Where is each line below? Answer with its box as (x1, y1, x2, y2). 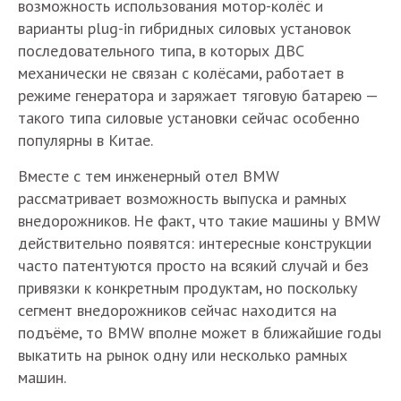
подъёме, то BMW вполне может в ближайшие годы (18, 322, 381, 343)
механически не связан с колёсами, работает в (18, 63, 344, 83)
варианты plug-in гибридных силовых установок (18, 18, 351, 38)
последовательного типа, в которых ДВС (18, 40, 304, 61)
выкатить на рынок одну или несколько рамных (18, 345, 347, 365)
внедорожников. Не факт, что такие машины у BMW (18, 210, 380, 231)
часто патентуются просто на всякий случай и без (18, 255, 369, 276)
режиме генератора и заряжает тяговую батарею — (18, 85, 378, 106)
